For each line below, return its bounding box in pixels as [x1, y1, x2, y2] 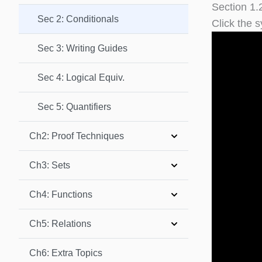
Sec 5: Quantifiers [37, 101, 111, 112]
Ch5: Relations [29, 218, 91, 229]
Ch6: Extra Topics [29, 247, 102, 258]
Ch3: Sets [29, 160, 70, 170]
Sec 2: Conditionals [37, 13, 119, 24]
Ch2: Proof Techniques [29, 130, 124, 141]
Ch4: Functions [29, 189, 92, 199]
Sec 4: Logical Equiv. [37, 72, 125, 82]
